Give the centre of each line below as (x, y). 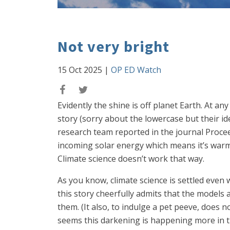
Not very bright (113, 46)
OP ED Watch (136, 70)
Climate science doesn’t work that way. (131, 159)
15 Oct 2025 (80, 70)
